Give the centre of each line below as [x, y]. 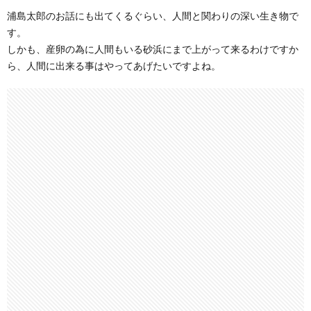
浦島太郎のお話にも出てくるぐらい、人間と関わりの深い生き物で [153, 16]
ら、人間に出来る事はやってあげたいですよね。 [114, 66]
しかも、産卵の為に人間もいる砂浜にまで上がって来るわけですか [153, 49]
